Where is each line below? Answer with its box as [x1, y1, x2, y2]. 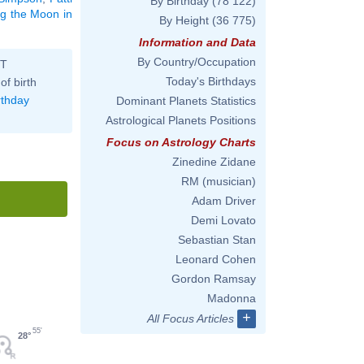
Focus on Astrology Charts [106, 136, 256, 149]
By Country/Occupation [137, 55, 256, 68]
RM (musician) [181, 175, 256, 188]
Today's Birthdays [166, 75, 256, 88]
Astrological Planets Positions [106, 114, 256, 127]
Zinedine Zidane [172, 155, 256, 168]
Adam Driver [192, 194, 256, 207]
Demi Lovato [191, 214, 256, 227]
